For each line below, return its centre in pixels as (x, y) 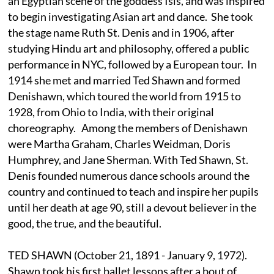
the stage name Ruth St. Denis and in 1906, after (121, 32)
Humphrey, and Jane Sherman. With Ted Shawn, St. (128, 159)
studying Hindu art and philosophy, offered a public (129, 48)
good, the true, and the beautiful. (85, 223)
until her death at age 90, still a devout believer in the (132, 207)
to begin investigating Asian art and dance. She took (131, 16)
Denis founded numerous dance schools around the (129, 175)
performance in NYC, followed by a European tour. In (133, 64)
